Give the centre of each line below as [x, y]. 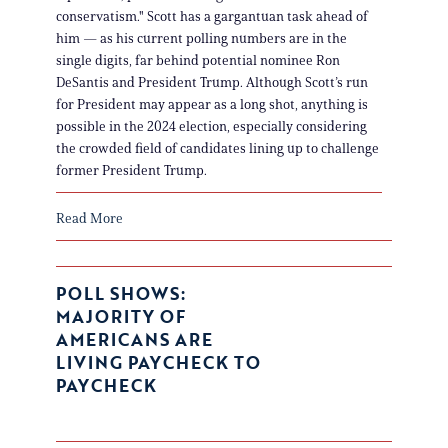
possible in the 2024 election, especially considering [211, 126]
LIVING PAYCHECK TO [158, 362]
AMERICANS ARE [134, 339]
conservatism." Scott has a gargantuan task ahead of [212, 16]
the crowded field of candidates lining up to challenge [217, 148]
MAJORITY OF [121, 316]
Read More [89, 218]
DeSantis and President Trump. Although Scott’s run [212, 82]
